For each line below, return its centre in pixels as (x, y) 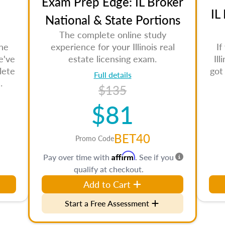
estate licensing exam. (113, 59)
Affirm (123, 156)
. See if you (154, 157)
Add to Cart (107, 184)
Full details (113, 75)
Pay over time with (77, 157)
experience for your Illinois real (113, 46)
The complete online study (113, 34)
